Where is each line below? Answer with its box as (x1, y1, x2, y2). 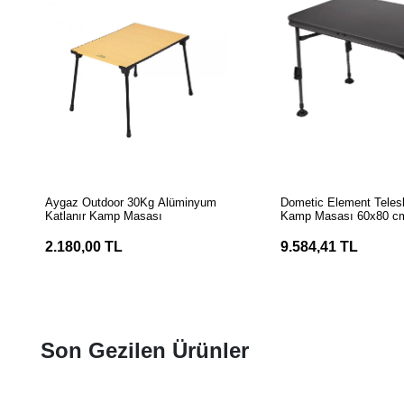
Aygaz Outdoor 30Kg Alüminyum (45, 195, 217, 209)
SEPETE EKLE (89, 185, 182, 199)
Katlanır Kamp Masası (45, 208, 163, 223)
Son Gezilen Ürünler (41, 337, 250, 363)
